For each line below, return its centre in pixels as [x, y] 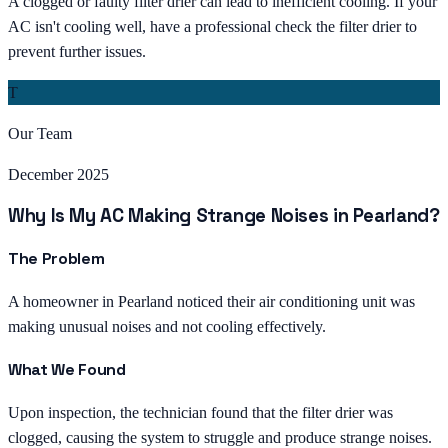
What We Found [67, 370]
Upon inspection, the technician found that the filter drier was [200, 413]
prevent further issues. [77, 51]
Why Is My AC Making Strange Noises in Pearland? [224, 216]
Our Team [40, 133]
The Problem [56, 258]
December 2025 [58, 174]
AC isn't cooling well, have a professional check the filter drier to [212, 26]
